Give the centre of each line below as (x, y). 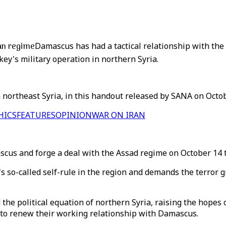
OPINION (74, 115)
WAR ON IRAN (119, 115)
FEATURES (36, 115)
